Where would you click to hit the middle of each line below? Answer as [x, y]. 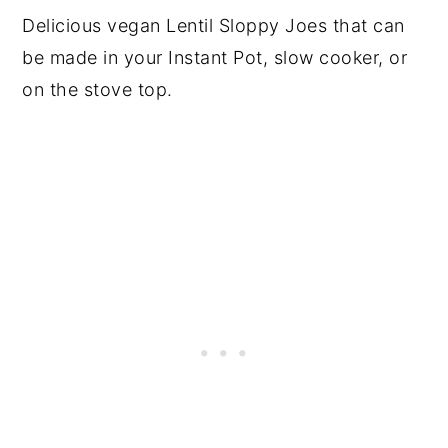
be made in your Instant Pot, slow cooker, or [215, 57]
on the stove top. [97, 89]
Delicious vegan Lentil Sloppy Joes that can [213, 25]
